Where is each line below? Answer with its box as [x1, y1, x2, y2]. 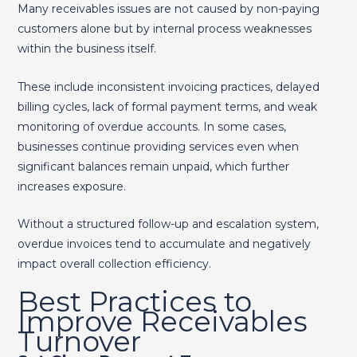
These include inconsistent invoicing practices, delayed [17, 79, 320, 94]
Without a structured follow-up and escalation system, [17, 217, 319, 232]
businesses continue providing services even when [17, 139, 299, 154]
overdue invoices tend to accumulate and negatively [17, 237, 311, 252]
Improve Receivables [17, 304, 308, 339]
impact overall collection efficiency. [17, 257, 211, 272]
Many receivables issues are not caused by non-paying [17, 2, 320, 17]
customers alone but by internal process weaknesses [17, 22, 312, 37]
